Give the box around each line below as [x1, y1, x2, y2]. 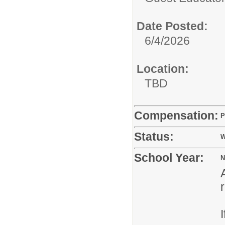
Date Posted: [137, 20, 208, 33]
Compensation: [134, 109, 218, 122]
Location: [137, 62, 189, 75]
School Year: [134, 151, 204, 164]
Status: [134, 130, 174, 143]
